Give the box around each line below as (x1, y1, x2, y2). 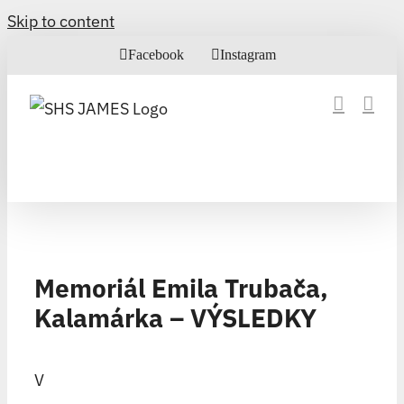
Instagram (220, 47, 276, 62)
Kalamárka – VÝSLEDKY (34, 300, 317, 335)
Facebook (128, 47, 184, 62)
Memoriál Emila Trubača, (34, 271, 328, 305)
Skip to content (7, 11, 115, 32)
